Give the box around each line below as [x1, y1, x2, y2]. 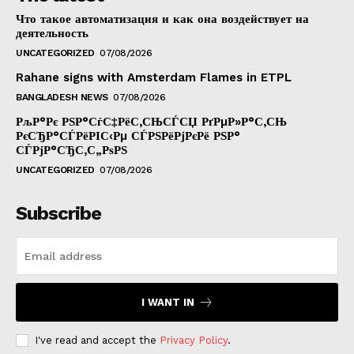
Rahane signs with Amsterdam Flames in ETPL [16, 70, 292, 85]
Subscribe [16, 201, 101, 224]
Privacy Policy [160, 333, 228, 346]
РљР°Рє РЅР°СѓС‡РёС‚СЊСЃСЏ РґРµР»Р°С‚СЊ [16, 114, 287, 129]
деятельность [16, 25, 88, 40]
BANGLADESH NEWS [16, 91, 108, 103]
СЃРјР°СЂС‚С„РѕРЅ [16, 142, 127, 157]
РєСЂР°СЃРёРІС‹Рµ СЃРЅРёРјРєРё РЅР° [16, 128, 240, 143]
